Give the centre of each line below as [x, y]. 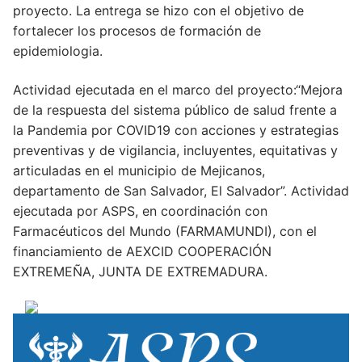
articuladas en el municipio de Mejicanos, [139, 170]
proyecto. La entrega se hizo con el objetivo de [158, 11]
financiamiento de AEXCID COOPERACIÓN [142, 251]
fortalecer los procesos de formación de [137, 31]
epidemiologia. [60, 51]
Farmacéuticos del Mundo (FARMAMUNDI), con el [165, 231]
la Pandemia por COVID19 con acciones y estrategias [176, 130]
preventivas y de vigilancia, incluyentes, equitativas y [175, 150]
